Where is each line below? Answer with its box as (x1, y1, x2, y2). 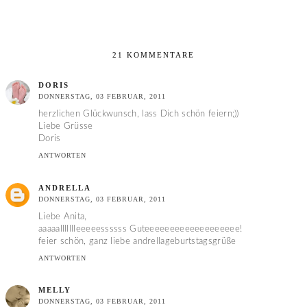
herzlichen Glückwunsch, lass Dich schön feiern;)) (38, 110, 239, 119)
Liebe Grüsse (38, 122, 93, 132)
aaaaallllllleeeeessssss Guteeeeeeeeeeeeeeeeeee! (38, 224, 243, 234)
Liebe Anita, (38, 212, 87, 221)
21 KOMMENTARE (112, 51, 195, 60)
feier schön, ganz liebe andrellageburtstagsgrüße (38, 236, 236, 246)
